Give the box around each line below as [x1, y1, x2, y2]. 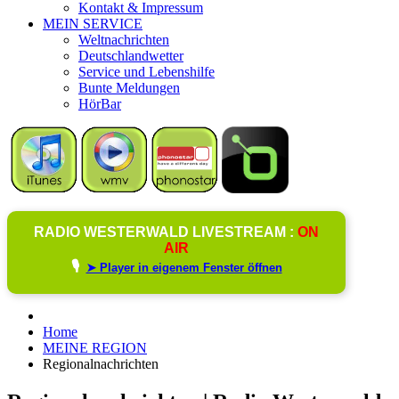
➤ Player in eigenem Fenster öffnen [85, 260, 282, 274]
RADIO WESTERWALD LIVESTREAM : [34, 224, 297, 240]
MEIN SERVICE [43, 15, 142, 31]
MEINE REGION [43, 339, 147, 355]
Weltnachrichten [78, 31, 169, 47]
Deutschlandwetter [78, 47, 183, 63]
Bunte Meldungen [78, 79, 180, 95]
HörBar [78, 95, 121, 111]
